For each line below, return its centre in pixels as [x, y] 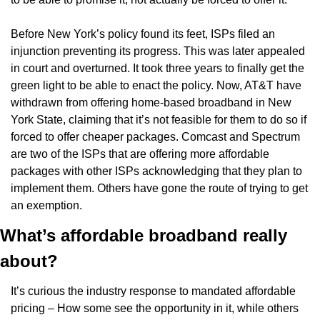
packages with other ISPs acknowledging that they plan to [156, 171]
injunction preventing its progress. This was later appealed [158, 51]
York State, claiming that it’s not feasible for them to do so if [159, 119]
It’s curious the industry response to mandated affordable [153, 291]
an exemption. [46, 205]
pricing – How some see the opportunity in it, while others [155, 308]
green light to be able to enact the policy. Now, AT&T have [156, 85]
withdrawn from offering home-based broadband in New [151, 102]
